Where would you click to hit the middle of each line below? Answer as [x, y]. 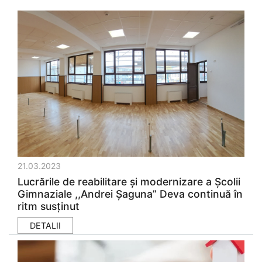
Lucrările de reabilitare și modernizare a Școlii [129, 182]
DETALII [45, 225]
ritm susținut [49, 206]
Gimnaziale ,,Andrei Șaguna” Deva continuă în [130, 194]
